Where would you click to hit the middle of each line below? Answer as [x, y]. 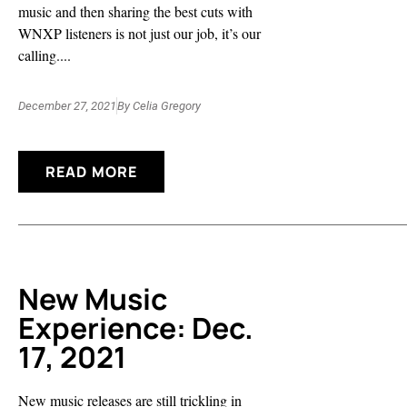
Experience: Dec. [136, 328]
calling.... [45, 55]
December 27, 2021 [67, 106]
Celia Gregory [165, 106]
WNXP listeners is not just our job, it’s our [139, 33]
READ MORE [91, 172]
